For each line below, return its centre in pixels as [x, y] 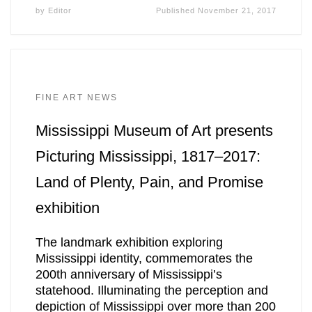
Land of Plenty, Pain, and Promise [149, 182]
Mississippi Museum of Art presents [154, 130]
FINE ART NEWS [76, 97]
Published [177, 10]
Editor [60, 10]
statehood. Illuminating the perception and [151, 291]
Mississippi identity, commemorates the [144, 259]
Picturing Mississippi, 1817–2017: [148, 156]
